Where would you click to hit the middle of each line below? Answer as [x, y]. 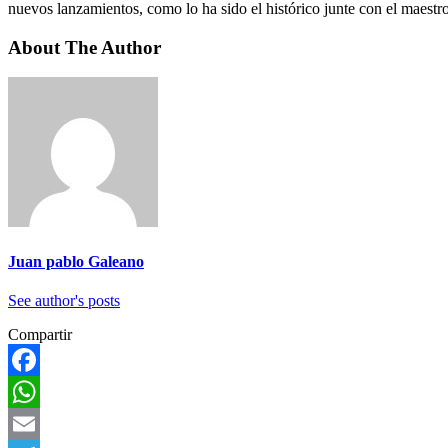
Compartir [40, 334]
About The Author [84, 47]
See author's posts [64, 300]
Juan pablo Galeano [76, 261]
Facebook [39, 391]
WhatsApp [42, 423]
